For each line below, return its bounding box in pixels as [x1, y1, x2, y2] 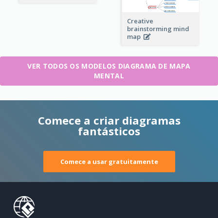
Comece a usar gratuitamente [60, 157, 158, 166]
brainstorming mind [127, 24, 189, 34]
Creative [127, 17, 153, 26]
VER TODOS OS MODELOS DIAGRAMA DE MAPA [27, 61, 191, 71]
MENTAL [94, 71, 124, 80]
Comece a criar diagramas [37, 112, 181, 127]
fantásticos [78, 123, 140, 138]
